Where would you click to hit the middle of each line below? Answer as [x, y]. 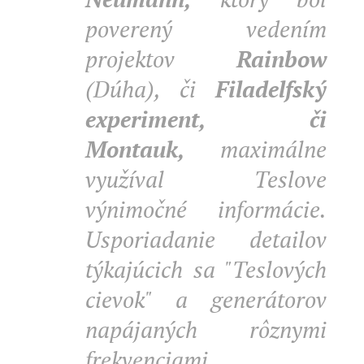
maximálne [273, 149]
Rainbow [282, 59]
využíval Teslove [206, 179]
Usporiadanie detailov [206, 239]
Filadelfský [271, 89]
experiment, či [206, 119]
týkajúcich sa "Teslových [206, 269]
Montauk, [153, 149]
